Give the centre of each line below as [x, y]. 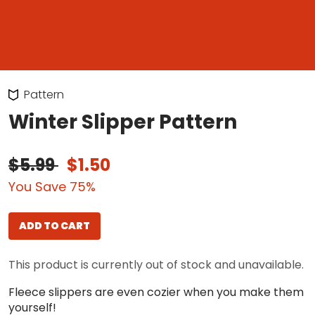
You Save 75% [52, 187]
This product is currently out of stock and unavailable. [156, 265]
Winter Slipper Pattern [123, 122]
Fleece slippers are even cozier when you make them [156, 292]
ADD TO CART [54, 226]
